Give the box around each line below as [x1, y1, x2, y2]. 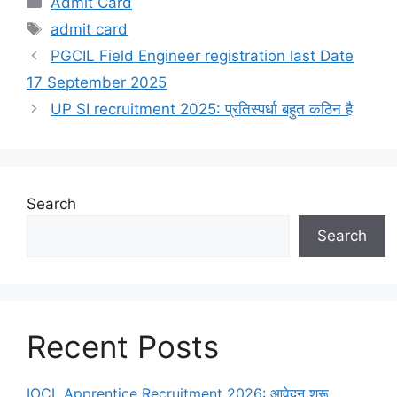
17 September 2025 [27, 73, 167, 91]
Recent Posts [27, 327, 219, 365]
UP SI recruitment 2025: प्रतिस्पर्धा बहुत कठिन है [51, 99, 354, 118]
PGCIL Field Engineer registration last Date [51, 46, 354, 65]
